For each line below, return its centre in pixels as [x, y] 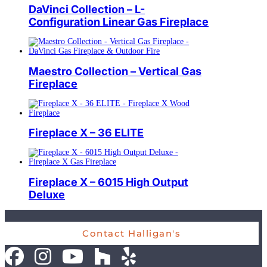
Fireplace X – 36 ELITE [86, 133]
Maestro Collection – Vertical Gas [115, 71]
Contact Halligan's [132, 234]
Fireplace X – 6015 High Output [108, 182]
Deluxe [47, 195]
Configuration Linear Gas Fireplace [119, 21]
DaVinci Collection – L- [87, 9]
